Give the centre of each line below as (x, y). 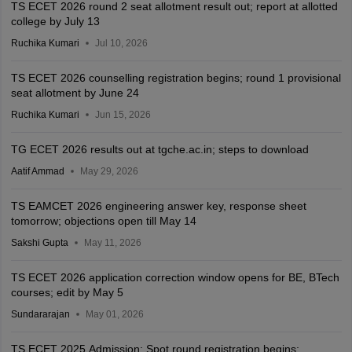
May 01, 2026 (114, 314)
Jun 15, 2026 (123, 115)
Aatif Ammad (37, 171)
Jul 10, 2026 (121, 43)
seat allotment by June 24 (75, 93)
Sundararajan (40, 314)
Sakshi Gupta (39, 243)
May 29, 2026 (109, 171)
